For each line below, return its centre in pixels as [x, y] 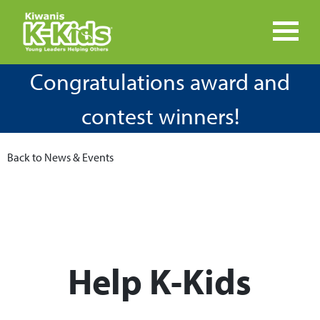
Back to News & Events [60, 157]
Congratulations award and [160, 81]
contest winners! [160, 116]
